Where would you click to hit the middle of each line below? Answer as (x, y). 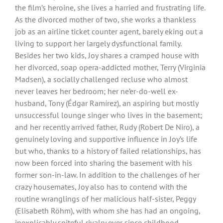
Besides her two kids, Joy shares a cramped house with (107, 55)
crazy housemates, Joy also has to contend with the (101, 186)
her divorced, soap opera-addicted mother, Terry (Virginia (110, 67)
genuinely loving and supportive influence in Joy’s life (106, 139)
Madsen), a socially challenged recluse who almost (101, 79)
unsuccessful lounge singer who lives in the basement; (109, 115)
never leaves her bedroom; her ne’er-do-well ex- (97, 91)
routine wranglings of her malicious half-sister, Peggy (105, 198)
